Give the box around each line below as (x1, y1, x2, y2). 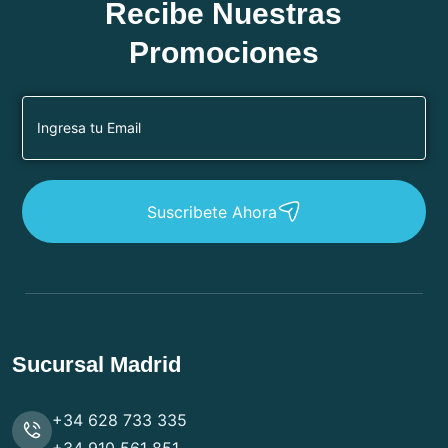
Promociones (128, 35, 319, 69)
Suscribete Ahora (146, 201, 277, 222)
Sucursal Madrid (12, 351, 181, 377)
